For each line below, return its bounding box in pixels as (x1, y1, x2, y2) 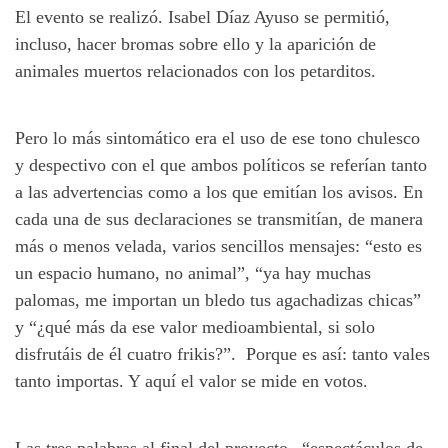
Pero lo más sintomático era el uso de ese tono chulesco (15, 127, 420, 148)
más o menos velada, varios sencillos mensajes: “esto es (15, 235, 422, 256)
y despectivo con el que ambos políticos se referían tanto (15, 154, 427, 175)
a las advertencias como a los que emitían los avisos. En (15, 181, 423, 202)
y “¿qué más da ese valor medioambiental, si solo (15, 316, 375, 337)
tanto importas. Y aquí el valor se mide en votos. (15, 370, 368, 391)
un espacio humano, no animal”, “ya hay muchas (15, 262, 371, 283)
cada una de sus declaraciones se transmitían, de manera (15, 208, 423, 229)
